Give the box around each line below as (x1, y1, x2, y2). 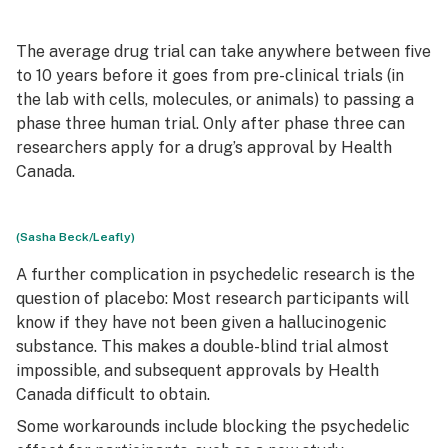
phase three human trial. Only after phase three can (16, 114, 405, 133)
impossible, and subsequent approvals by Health (16, 361, 379, 380)
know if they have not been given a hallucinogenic (16, 313, 387, 332)
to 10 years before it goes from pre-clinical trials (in (16, 66, 404, 85)
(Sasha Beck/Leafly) (16, 230, 135, 244)
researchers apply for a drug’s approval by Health (16, 138, 392, 157)
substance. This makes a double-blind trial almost (16, 337, 389, 356)
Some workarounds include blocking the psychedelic (16, 417, 410, 436)
